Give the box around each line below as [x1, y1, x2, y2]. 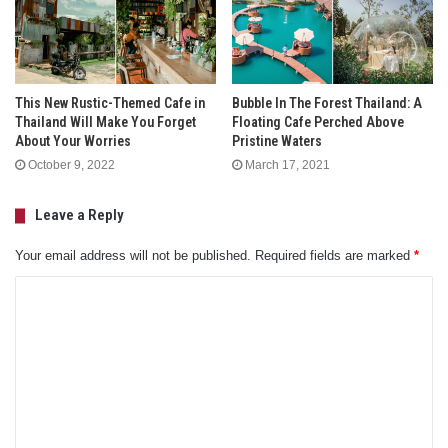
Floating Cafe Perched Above [232, 114, 404, 131]
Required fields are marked [251, 248, 414, 264]
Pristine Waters [232, 133, 322, 150]
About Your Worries [15, 133, 131, 150]
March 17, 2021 [245, 158, 330, 173]
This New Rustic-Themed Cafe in [15, 95, 205, 112]
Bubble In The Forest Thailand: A [232, 95, 422, 112]
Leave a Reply [35, 206, 124, 225]
